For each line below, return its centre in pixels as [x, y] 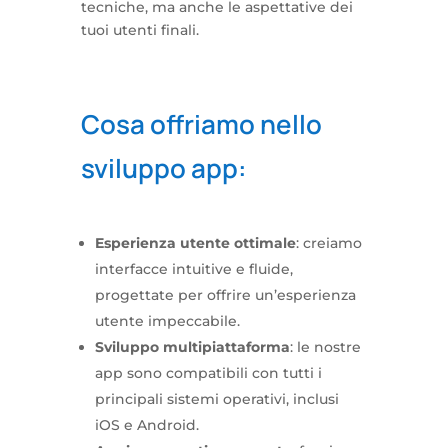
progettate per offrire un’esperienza [225, 295]
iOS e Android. [146, 425]
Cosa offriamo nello [201, 124]
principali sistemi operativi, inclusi [216, 399]
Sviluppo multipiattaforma [192, 347]
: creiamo [328, 243]
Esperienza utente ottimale [195, 243]
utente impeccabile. [167, 321]
